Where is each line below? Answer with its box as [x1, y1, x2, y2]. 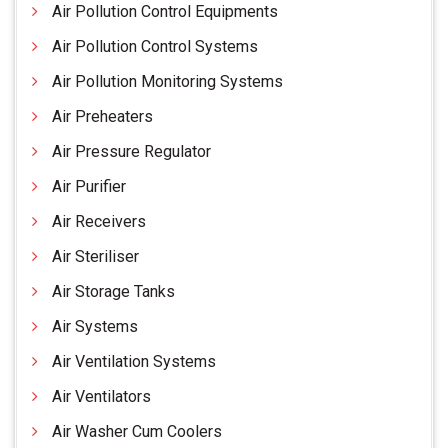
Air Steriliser [52, 247, 139, 267]
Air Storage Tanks [52, 282, 175, 302]
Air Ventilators [52, 387, 151, 407]
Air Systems [52, 317, 138, 337]
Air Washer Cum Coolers [52, 422, 222, 442]
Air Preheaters [52, 107, 153, 127]
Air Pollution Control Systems [52, 37, 258, 57]
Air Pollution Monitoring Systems [52, 72, 283, 92]
